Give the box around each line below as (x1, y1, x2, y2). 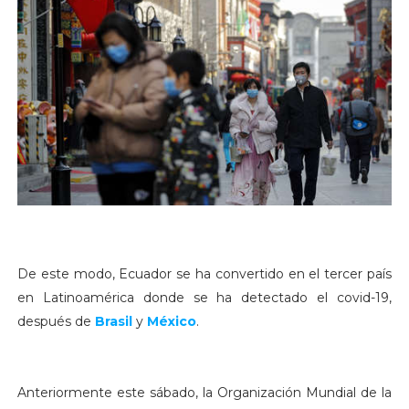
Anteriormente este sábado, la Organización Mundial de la (16, 384, 393, 402)
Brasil (94, 313, 132, 330)
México (146, 313, 196, 330)
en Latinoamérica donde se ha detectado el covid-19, (16, 289, 393, 307)
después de (16, 313, 95, 330)
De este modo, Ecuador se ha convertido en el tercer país (16, 266, 393, 283)
